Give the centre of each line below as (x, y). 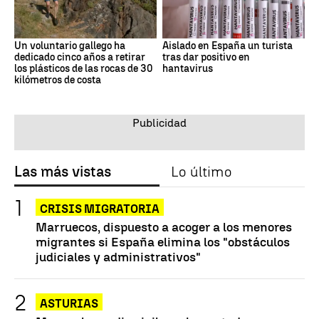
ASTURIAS (69, 304)
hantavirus (188, 69)
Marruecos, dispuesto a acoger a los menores (164, 227)
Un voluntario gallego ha (70, 46)
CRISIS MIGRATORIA (100, 209)
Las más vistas (63, 172)
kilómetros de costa (58, 80)
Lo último (201, 172)
